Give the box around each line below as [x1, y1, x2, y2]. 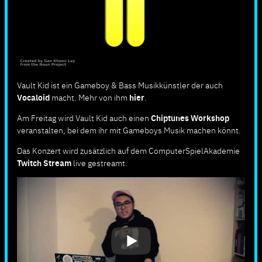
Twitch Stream [17, 156, 71, 168]
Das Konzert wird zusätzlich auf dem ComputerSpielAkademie [17, 144, 240, 156]
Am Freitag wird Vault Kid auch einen [17, 111, 151, 123]
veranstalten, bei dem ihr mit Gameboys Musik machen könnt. [17, 123, 241, 136]
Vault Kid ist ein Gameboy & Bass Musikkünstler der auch [17, 78, 223, 91]
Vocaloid [17, 91, 50, 103]
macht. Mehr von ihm [50, 91, 129, 103]
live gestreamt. [71, 156, 127, 168]
